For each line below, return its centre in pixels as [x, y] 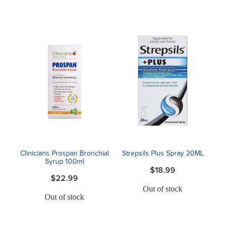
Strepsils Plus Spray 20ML [163, 153]
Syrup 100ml [64, 161]
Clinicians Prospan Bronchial [64, 153]
